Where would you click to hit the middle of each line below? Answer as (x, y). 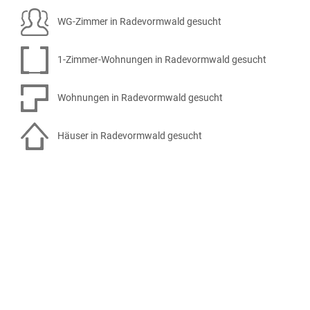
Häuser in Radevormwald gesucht (129, 135)
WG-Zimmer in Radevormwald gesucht (138, 21)
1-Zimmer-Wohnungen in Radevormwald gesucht (161, 59)
